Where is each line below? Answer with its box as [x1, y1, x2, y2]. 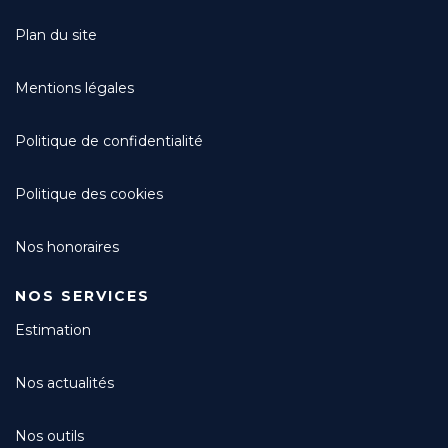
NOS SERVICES [15, 287, 150, 305]
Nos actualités [15, 374, 114, 392]
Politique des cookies [15, 185, 163, 203]
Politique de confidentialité [15, 132, 203, 150]
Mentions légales [15, 79, 134, 97]
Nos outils [15, 427, 84, 445]
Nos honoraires [15, 238, 119, 256]
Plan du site [15, 26, 97, 44]
